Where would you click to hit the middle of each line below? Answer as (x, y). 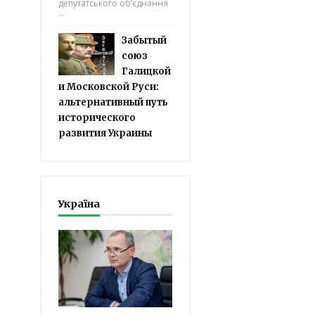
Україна (79, 204)
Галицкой (146, 71)
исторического (97, 118)
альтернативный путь (113, 102)
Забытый (144, 40)
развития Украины (105, 133)
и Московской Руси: (109, 87)
